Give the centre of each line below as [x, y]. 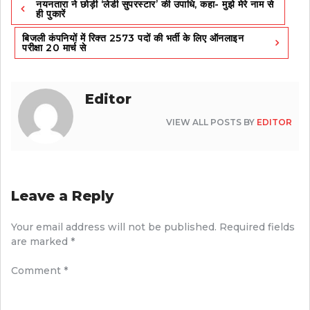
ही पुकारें [51, 14]
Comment [37, 271]
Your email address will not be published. [114, 227]
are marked [41, 242]
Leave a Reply [62, 196]
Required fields [257, 227]
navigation [47, 13]
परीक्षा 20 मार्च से [54, 48]
